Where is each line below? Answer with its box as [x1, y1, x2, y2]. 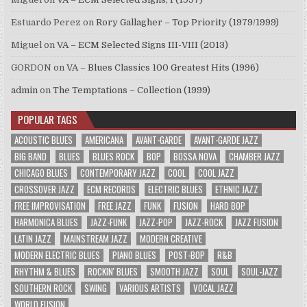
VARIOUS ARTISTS [119, 281, 182, 295]
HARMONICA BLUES [14, 215, 79, 230]
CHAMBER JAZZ [229, 149, 281, 164]
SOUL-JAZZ [241, 265, 279, 279]
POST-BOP [169, 248, 206, 262]
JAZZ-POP [139, 215, 173, 230]
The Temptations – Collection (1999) [53, 85, 211, 96]
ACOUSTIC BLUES [14, 133, 73, 147]
